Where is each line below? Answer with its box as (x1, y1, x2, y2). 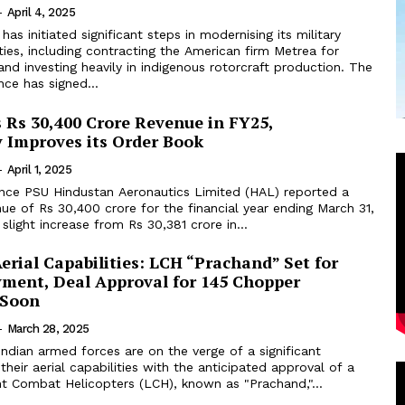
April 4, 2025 (6, 5, 76, 20)
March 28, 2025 (6, 321, 89, 335)
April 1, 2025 (6, 163, 72, 177)
